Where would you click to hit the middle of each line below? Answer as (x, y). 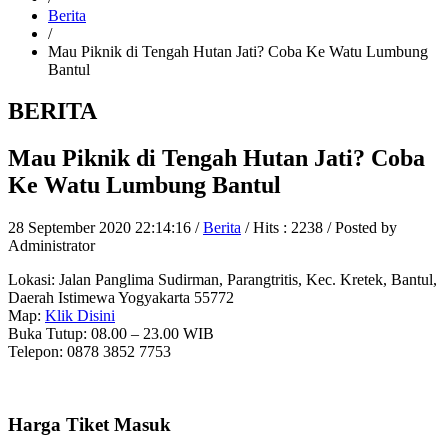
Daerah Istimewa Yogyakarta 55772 (121, 298)
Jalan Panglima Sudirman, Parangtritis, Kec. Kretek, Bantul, (246, 280)
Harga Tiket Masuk (89, 424)
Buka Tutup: (47, 334)
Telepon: (35, 352)
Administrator (51, 246)
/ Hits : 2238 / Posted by (319, 228)
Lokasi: (31, 280)
